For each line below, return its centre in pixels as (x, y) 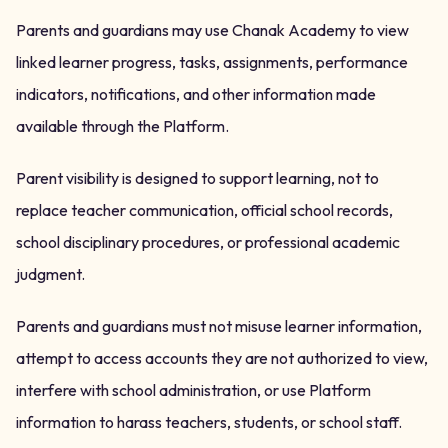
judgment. (50, 274)
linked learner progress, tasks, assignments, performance (212, 62)
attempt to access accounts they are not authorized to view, (222, 358)
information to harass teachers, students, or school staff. (209, 422)
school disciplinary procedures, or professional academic (208, 242)
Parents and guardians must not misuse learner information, (219, 326)
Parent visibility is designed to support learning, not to (197, 178)
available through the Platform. (122, 126)
